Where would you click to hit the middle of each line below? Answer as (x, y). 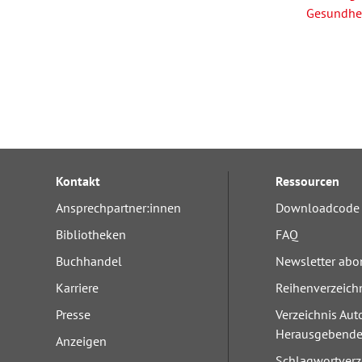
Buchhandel (89, 261)
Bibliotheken (91, 234)
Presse (73, 314)
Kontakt (78, 181)
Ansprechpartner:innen (118, 208)
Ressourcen (307, 181)
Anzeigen (81, 341)
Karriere (77, 288)
